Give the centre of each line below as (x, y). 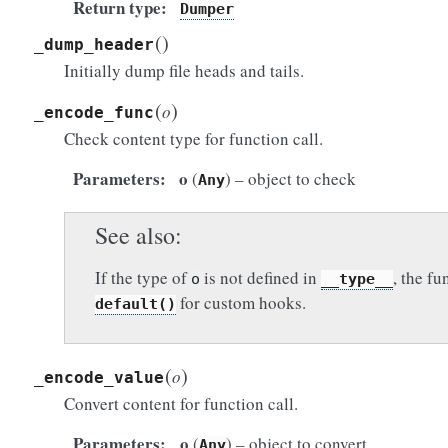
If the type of (143, 277)
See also (135, 235)
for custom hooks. (241, 302)
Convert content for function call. (181, 403)
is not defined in (260, 277)
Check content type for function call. (193, 138)
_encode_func (94, 112)
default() (135, 304)
